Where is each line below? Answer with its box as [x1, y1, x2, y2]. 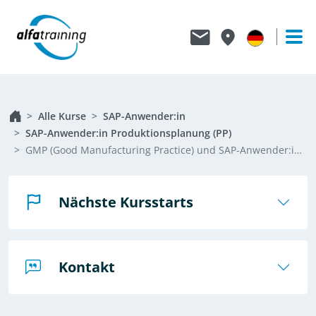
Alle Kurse [38, 109, 86, 123]
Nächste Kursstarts [59, 193, 194, 212]
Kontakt [59, 257, 116, 276]
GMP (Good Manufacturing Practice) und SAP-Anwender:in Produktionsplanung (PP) [25, 143, 294, 157]
